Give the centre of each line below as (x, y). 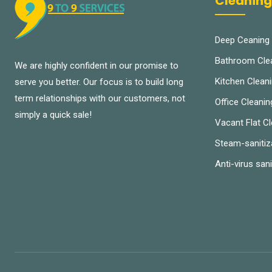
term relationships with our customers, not (100, 98)
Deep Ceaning (242, 40)
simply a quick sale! (53, 114)
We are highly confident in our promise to (97, 65)
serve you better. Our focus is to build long (99, 82)
